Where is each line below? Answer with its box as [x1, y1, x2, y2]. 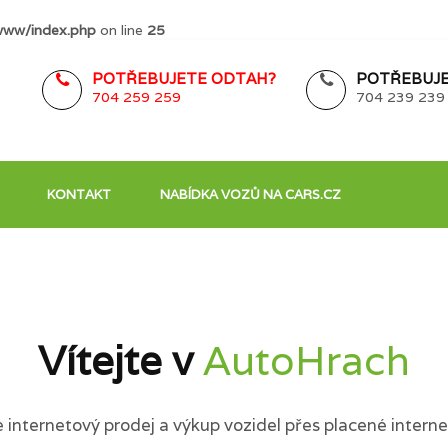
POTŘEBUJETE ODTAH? [92, 69, 276, 88]
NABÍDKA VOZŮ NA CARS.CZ [160, 186, 341, 203]
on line [96, 21, 147, 39]
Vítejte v [38, 334, 203, 386]
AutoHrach [203, 334, 410, 386]
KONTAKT [47, 186, 111, 203]
